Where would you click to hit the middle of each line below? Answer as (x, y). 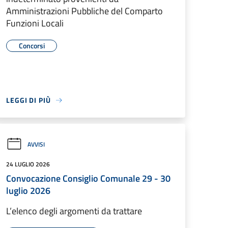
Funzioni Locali (35, 23)
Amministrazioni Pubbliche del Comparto (84, 11)
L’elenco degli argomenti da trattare (74, 211)
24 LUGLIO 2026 (28, 164)
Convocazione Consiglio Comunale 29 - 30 (88, 178)
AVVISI (36, 144)
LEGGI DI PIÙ (28, 100)
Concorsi (32, 46)
